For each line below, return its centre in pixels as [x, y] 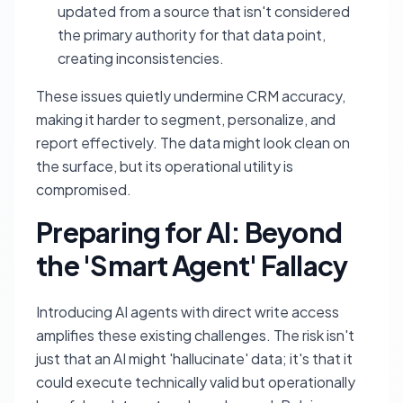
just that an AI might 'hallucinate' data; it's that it [194, 358]
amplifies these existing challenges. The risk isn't [195, 335]
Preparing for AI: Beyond [189, 232]
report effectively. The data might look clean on [193, 143]
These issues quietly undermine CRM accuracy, [191, 96]
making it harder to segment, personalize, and [186, 119]
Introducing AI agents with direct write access [188, 312]
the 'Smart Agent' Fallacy [192, 265]
